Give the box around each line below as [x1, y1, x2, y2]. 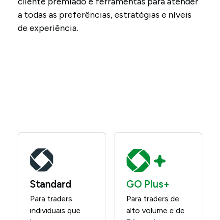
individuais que [29, 206, 81, 215]
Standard [29, 178, 72, 190]
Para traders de [126, 194, 179, 203]
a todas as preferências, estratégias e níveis [17, 9, 192, 20]
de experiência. [17, 23, 78, 33]
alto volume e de [126, 206, 185, 215]
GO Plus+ [126, 178, 169, 190]
